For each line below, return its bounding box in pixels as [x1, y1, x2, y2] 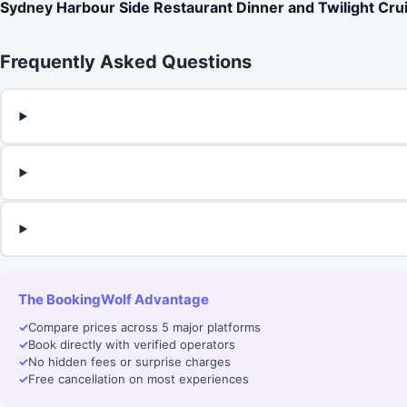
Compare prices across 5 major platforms [28, 320, 261, 335]
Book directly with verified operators [28, 337, 235, 352]
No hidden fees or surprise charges [28, 354, 231, 370]
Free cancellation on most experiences [28, 372, 249, 387]
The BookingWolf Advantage [18, 291, 209, 309]
